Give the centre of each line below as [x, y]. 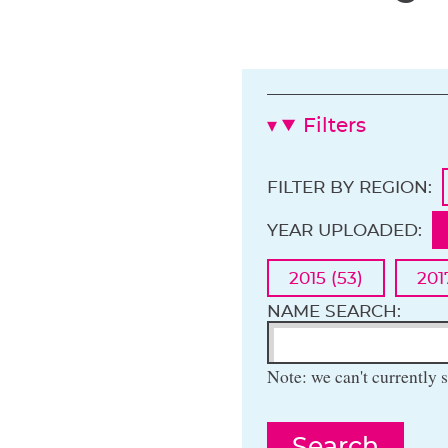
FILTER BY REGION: [349, 187]
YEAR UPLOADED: [344, 230]
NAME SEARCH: [334, 312]
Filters [335, 126]
